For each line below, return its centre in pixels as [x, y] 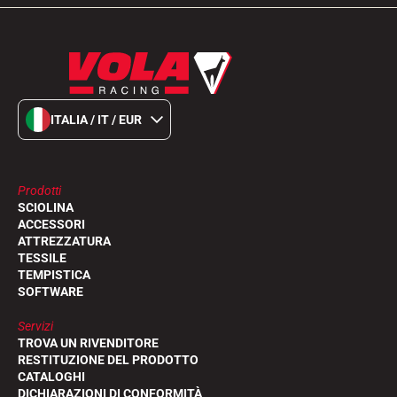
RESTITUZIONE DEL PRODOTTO [108, 360]
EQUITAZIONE [189, 202]
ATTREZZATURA [64, 241]
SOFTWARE [51, 292]
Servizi [35, 326]
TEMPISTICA [54, 275]
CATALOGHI [51, 377]
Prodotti [39, 191]
